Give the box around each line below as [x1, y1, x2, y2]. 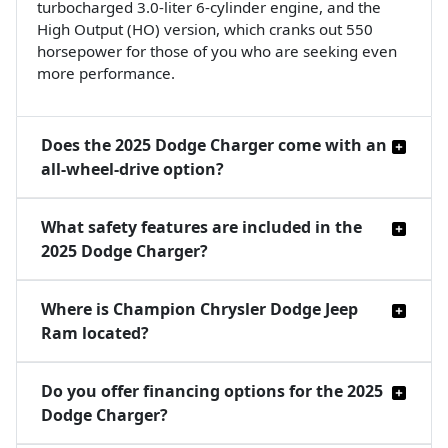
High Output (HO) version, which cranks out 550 [37, 19, 373, 40]
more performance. [37, 63, 179, 84]
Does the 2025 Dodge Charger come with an [41, 134, 387, 157]
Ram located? [41, 322, 149, 345]
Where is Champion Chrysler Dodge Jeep [41, 298, 358, 321]
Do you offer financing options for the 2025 [41, 380, 383, 403]
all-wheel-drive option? [41, 158, 224, 181]
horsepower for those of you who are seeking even [37, 41, 397, 62]
